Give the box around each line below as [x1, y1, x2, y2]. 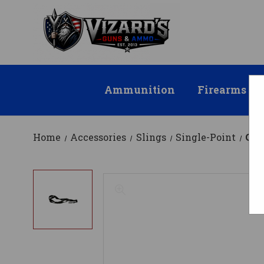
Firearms [197, 83, 247, 97]
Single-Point [175, 131, 236, 144]
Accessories [70, 131, 127, 144]
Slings [136, 131, 166, 144]
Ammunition [104, 83, 175, 97]
